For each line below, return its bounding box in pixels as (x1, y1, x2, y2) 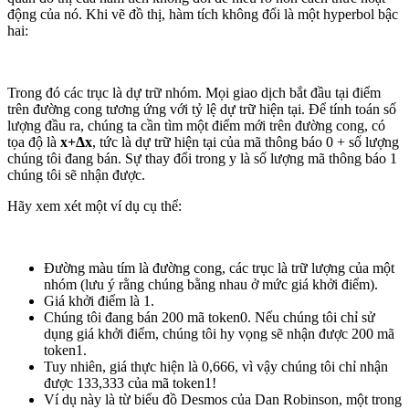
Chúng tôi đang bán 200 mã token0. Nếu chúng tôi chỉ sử (44, 309, 375, 326)
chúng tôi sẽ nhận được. (7, 167, 145, 184)
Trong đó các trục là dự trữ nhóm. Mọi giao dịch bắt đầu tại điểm (7, 85, 381, 101)
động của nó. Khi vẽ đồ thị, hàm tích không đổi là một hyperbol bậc (7, 6, 398, 23)
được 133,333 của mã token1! (44, 375, 216, 392)
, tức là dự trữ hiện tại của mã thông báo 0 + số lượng (92, 134, 399, 151)
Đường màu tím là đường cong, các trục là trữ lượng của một (44, 260, 394, 277)
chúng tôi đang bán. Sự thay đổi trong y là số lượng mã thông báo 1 (7, 151, 397, 167)
